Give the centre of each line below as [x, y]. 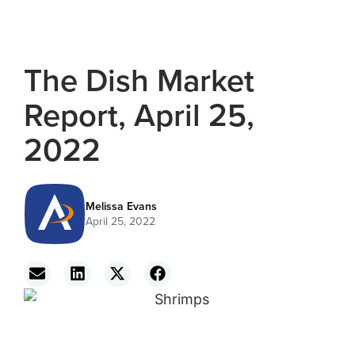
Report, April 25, [139, 115]
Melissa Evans [121, 206]
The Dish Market [139, 80]
